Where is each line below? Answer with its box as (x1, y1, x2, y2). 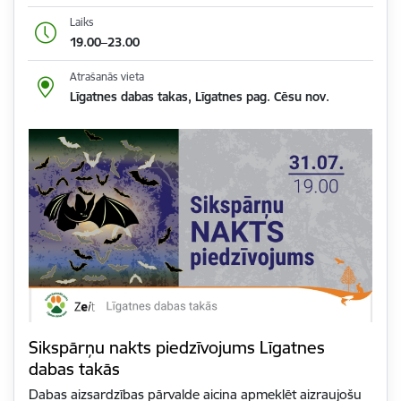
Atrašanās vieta (69, 69, 144, 83)
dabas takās (29, 358, 120, 380)
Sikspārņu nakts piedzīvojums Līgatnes (29, 337, 325, 359)
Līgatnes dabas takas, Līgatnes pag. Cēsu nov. (69, 88, 329, 105)
